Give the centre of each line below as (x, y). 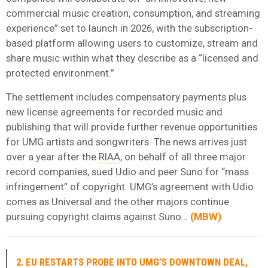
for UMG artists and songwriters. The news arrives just (127, 141)
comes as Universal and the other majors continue (118, 201)
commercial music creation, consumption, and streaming (133, 13)
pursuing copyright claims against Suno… (98, 216)
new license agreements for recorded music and (114, 112)
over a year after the (52, 156)
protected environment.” (60, 73)
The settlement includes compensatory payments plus (126, 97)
